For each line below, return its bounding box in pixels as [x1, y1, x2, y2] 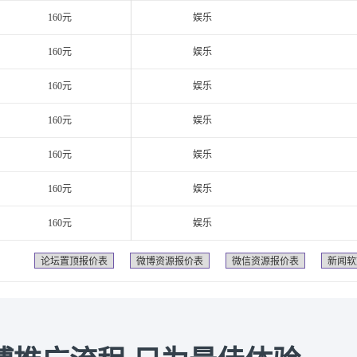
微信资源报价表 [232, 256, 299, 267]
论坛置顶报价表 [41, 256, 108, 267]
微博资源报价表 [136, 256, 203, 267]
